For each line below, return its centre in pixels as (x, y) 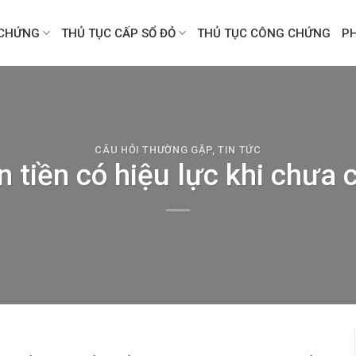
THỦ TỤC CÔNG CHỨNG (264, 33)
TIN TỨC (240, 149)
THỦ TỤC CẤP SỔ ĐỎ (119, 33)
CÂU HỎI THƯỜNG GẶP (153, 149)
